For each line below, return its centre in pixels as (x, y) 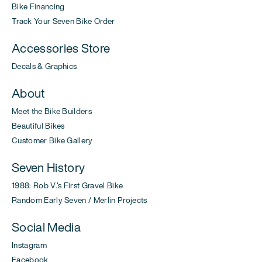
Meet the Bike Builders (52, 111)
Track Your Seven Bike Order (63, 21)
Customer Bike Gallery (52, 141)
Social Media (46, 227)
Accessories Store (61, 48)
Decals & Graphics (44, 66)
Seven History (49, 168)
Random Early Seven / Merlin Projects (80, 200)
